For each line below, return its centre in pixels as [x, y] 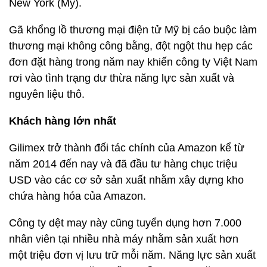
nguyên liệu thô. [47, 94]
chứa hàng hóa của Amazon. [77, 196]
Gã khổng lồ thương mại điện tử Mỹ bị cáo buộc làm [133, 30]
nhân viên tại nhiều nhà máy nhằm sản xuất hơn [124, 239]
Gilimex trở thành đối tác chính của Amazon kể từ [127, 148]
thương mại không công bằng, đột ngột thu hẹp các [131, 46]
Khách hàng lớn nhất [63, 121]
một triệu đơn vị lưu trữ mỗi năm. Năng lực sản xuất [132, 255]
